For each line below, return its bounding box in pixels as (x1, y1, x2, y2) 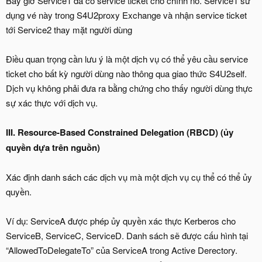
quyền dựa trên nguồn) (6, 140, 100, 154)
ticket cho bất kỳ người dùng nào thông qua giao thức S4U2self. (6, 67, 247, 80)
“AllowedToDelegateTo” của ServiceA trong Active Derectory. (6, 243, 237, 256)
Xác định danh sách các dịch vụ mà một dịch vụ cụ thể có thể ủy (6, 170, 252, 183)
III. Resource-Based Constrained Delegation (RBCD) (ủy (6, 125, 233, 139)
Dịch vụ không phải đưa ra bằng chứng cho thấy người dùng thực (6, 81, 253, 94)
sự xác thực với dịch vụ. (6, 96, 98, 109)
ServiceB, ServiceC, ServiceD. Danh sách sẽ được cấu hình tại (6, 229, 248, 242)
